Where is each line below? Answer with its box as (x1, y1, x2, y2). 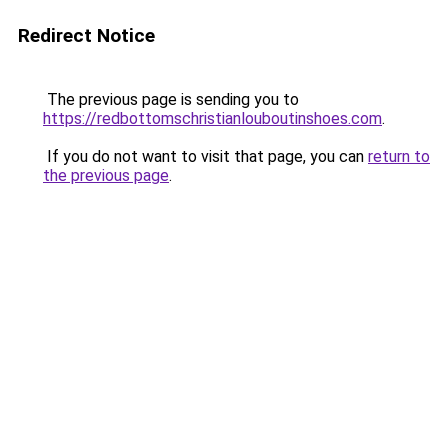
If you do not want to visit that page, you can (43, 147, 368, 166)
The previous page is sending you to (43, 90, 299, 109)
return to (368, 147, 430, 166)
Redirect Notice (18, 24, 155, 47)
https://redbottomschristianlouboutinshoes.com (43, 109, 382, 128)
